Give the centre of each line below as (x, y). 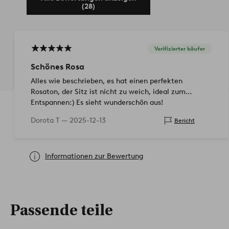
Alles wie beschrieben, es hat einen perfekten (107, 81)
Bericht (184, 121)
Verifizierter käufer (179, 49)
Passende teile (62, 210)
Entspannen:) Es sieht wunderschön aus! (97, 102)
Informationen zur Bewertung (94, 156)
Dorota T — (50, 120)
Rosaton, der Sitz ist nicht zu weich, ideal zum (108, 91)
